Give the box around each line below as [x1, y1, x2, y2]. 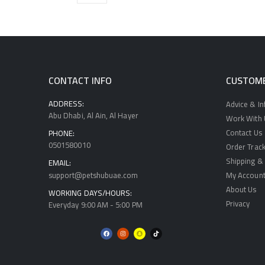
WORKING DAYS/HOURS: [49, 186, 132, 201]
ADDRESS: [49, 96, 85, 111]
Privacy [226, 196, 250, 211]
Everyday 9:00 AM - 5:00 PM [49, 198, 143, 212]
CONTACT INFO [49, 72, 112, 90]
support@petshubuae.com [49, 168, 138, 183]
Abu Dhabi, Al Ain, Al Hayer [49, 108, 138, 123]
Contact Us [226, 125, 262, 140]
